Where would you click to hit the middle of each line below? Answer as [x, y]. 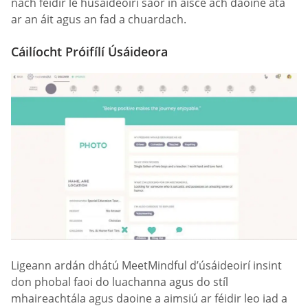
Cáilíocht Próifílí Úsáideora [89, 52]
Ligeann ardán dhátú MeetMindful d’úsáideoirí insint [146, 265]
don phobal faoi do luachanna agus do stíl [120, 282]
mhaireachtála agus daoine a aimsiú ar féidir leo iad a [149, 298]
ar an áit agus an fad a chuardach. [99, 20]
